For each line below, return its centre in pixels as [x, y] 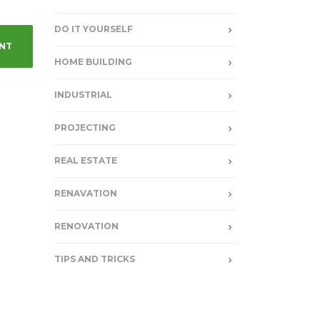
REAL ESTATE [86, 160]
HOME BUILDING [93, 62]
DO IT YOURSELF [94, 29]
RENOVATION [86, 226]
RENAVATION [86, 193]
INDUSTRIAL [83, 95]
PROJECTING [85, 127]
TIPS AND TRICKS [95, 259]
